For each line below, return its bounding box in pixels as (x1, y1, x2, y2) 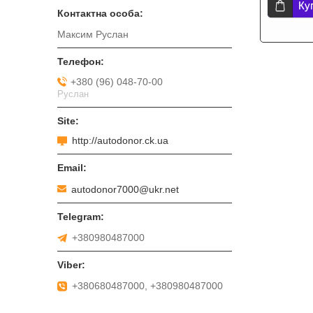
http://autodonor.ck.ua (72, 135, 168, 147)
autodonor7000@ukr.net (71, 183, 179, 195)
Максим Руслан (57, 29, 129, 41)
